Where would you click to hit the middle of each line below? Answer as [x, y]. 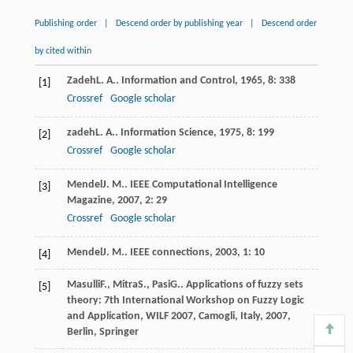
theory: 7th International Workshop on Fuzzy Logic [185, 300]
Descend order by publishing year [179, 23]
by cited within [63, 51]
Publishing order [65, 23]
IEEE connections [169, 252]
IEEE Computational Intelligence [203, 184]
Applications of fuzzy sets [244, 284]
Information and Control [178, 80]
